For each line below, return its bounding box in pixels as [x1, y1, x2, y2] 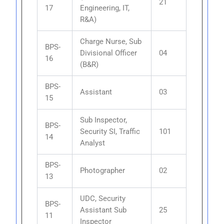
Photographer [80, 165, 125, 175]
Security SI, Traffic [80, 126, 140, 136]
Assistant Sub [80, 205, 127, 214]
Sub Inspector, [80, 115, 127, 124]
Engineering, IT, [80, 3, 130, 12]
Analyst [80, 138, 105, 147]
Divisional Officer [80, 48, 137, 57]
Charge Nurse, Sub [80, 36, 142, 46]
